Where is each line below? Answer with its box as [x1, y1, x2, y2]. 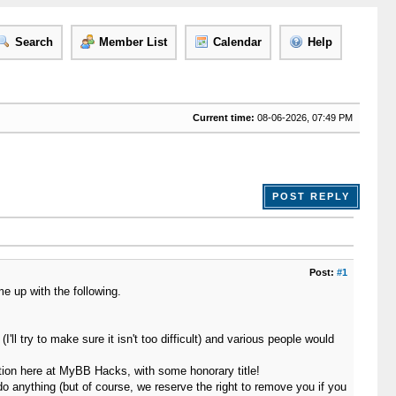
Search [14, 35, 53, 49]
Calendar [212, 35, 262, 49]
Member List [98, 35, 167, 49]
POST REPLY [271, 191, 350, 202]
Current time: [192, 112, 255, 123]
